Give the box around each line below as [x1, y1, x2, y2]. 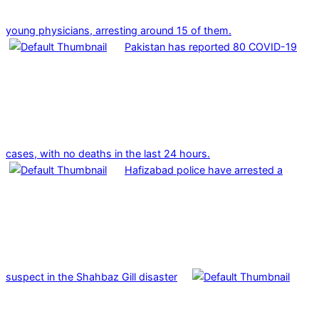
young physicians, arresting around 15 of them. [6, 23, 231, 36]
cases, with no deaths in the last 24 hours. [6, 147, 210, 159]
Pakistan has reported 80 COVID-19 [125, 40, 297, 53]
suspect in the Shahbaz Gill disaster [6, 270, 177, 283]
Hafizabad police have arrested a [125, 163, 283, 176]
